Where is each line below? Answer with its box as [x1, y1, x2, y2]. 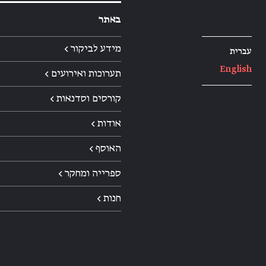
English [220, 64, 252, 74]
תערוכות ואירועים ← [45, 68, 121, 79]
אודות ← [91, 118, 121, 129]
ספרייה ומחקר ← [58, 167, 121, 179]
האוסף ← [89, 142, 121, 154]
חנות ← [97, 192, 121, 204]
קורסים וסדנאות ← [50, 93, 121, 104]
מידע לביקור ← [64, 43, 121, 54]
